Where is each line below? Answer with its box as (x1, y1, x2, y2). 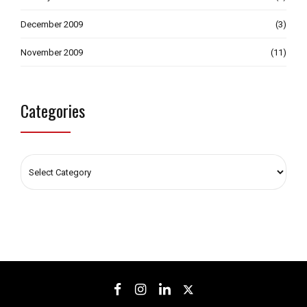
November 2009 (21, 47, 83, 58)
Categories (21, 97, 85, 123)
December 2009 (21, 19, 83, 29)
